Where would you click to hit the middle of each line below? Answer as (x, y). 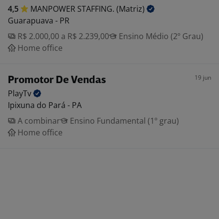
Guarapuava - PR (39, 21)
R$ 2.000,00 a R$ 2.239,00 (62, 36)
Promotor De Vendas (57, 80)
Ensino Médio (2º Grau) (160, 36)
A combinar (38, 121)
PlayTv (21, 93)
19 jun (203, 77)
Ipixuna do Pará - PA (45, 105)
